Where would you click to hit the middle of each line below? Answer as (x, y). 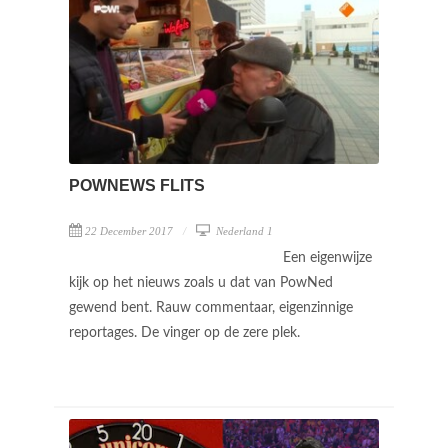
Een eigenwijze (327, 258)
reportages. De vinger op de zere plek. (186, 333)
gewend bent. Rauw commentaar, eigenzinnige (211, 308)
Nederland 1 (243, 231)
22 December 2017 (129, 231)
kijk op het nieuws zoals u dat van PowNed (201, 283)
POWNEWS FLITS (137, 186)
